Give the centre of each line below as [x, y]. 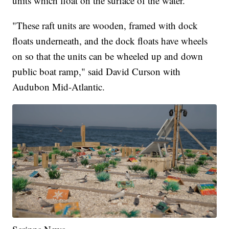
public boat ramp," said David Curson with [97, 71]
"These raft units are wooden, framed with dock [105, 25]
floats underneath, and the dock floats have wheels [110, 40]
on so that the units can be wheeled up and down [108, 56]
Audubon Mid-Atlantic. [59, 86]
